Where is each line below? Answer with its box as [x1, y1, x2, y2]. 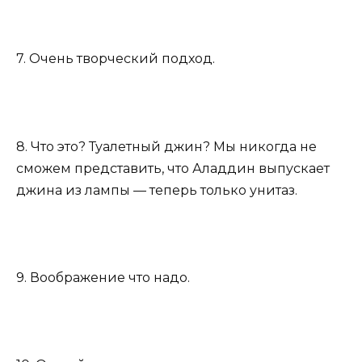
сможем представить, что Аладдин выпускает [16, 160, 330, 176]
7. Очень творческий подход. [16, 51, 215, 67]
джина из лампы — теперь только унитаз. [16, 182, 297, 198]
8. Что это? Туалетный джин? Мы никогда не [16, 138, 317, 154]
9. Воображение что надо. [16, 269, 190, 285]
